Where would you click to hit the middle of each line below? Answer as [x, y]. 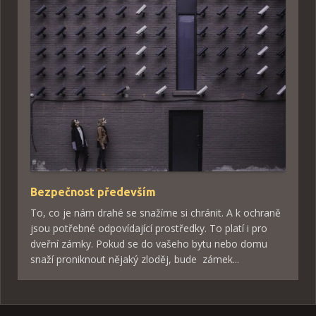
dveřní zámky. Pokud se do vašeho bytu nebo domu [149, 244]
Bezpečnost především [93, 192]
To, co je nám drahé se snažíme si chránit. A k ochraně [156, 213]
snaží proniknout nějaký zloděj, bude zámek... [135, 260]
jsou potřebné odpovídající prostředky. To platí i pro [149, 229]
